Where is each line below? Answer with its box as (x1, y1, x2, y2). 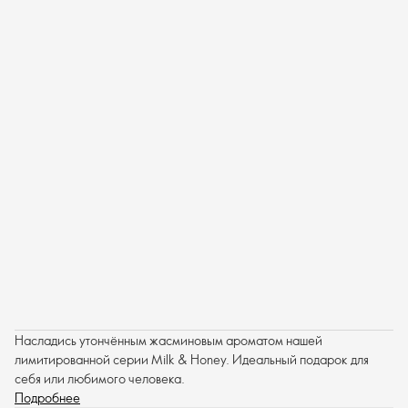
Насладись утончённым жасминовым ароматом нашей (15, 331, 322, 350)
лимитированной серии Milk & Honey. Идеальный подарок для (15, 351, 369, 369)
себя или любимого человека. (15, 370, 185, 388)
